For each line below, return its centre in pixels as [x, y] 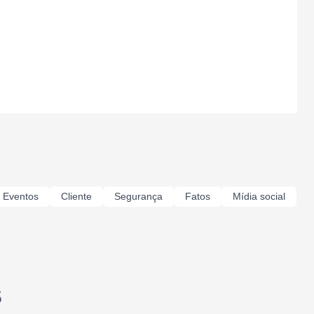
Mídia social [259, 196]
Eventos [21, 196]
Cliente [76, 196]
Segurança [138, 196]
